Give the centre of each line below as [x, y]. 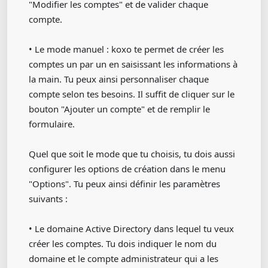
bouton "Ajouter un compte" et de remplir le [119, 109]
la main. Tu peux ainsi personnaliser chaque [119, 79]
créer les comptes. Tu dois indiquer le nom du [123, 243]
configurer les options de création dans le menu [127, 169]
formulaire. [52, 124]
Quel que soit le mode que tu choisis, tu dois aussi [132, 154]
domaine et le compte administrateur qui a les [124, 258]
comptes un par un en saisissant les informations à [133, 64]
